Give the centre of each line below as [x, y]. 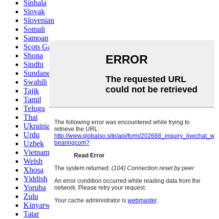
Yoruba [35, 187]
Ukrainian [39, 126]
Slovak [34, 11]
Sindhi [33, 64]
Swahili [35, 82]
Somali [34, 29]
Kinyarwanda [44, 205]
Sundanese [40, 73]
